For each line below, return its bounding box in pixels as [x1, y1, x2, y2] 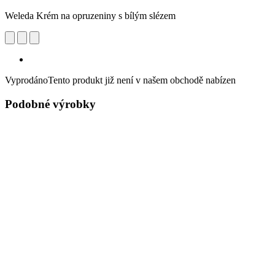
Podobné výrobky [5, 97, 96, 110]
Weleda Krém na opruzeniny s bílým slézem [5, 10, 176, 21]
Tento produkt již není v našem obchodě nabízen [48, 74, 236, 85]
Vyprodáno [5, 74, 48, 85]
